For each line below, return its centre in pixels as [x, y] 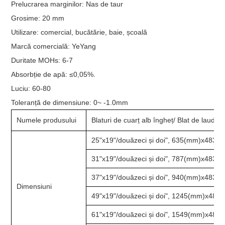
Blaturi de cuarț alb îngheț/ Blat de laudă [155, 120]
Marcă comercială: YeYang [54, 46]
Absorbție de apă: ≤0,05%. [53, 74]
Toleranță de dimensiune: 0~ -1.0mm [70, 102]
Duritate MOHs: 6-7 [42, 60]
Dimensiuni [34, 186]
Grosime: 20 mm [38, 18]
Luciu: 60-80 [31, 88]
